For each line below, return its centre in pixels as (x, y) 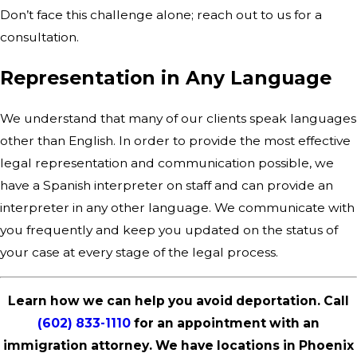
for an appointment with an (225, 324)
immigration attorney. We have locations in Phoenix (178, 346)
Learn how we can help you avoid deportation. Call (178, 301)
